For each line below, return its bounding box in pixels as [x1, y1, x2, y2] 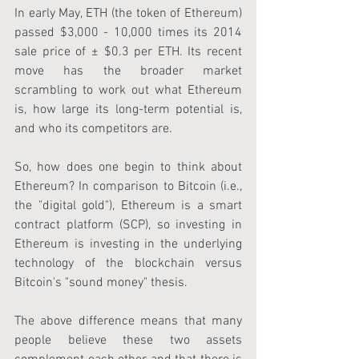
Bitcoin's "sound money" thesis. [14, 275, 191, 291]
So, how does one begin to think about [14, 159, 242, 175]
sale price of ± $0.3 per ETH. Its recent [14, 44, 242, 60]
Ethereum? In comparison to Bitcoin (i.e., [14, 179, 242, 195]
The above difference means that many [14, 313, 242, 329]
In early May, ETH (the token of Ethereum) [14, 6, 242, 22]
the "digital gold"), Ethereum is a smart [14, 198, 242, 214]
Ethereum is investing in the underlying [14, 236, 242, 252]
